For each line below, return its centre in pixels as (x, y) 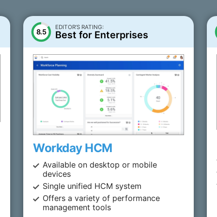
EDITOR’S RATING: (79, 27)
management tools (77, 208)
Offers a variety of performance (101, 198)
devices (57, 174)
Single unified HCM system (92, 186)
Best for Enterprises (102, 35)
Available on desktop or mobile (100, 165)
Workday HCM (73, 148)
